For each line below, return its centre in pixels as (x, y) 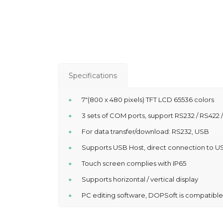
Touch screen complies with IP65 (134, 163)
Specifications (93, 76)
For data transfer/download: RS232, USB (145, 131)
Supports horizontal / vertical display (140, 179)
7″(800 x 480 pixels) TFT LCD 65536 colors (148, 100)
